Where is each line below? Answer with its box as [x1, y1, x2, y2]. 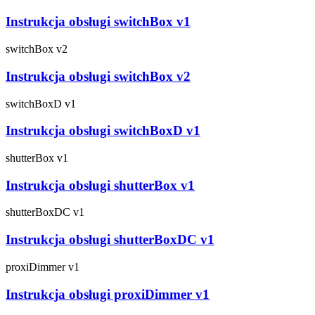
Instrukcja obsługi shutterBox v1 [6, 177, 195, 193]
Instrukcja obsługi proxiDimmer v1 [6, 286, 210, 302]
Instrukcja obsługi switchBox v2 [6, 68, 191, 84]
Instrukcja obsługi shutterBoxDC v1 [6, 232, 214, 247]
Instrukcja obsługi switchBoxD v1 [6, 123, 200, 139]
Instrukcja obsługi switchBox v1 [6, 14, 191, 30]
